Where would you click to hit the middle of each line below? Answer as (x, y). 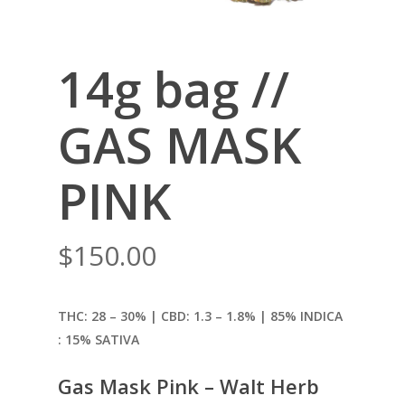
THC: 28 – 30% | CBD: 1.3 (135, 316)
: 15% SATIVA (99, 339)
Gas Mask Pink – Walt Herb (188, 386)
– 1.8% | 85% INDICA (277, 316)
